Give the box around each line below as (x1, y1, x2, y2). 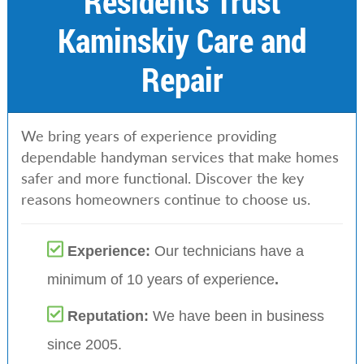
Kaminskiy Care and (58, 18, 306, 62)
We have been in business (152, 307, 324, 324)
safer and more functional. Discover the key (20, 169, 304, 187)
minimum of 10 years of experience (46, 271, 275, 288)
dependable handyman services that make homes (20, 148, 339, 166)
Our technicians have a (154, 242, 304, 259)
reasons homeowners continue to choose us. (20, 190, 310, 208)
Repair (141, 57, 223, 101)
